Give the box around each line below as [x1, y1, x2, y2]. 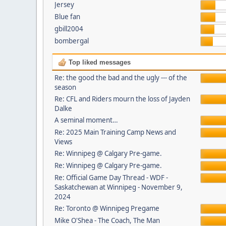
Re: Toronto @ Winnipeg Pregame [54, 204, 159, 213]
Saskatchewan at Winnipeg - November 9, [54, 183, 183, 192]
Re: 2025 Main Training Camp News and [54, 128, 176, 137]
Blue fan [54, 12, 80, 21]
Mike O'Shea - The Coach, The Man [54, 216, 160, 225]
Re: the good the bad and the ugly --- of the [54, 73, 187, 82]
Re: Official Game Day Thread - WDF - [54, 173, 168, 182]
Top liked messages [66, 59, 131, 66]
